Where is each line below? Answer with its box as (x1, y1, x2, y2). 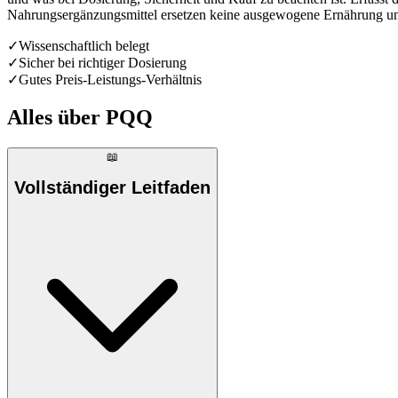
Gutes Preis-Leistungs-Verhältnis (19, 71, 202, 87)
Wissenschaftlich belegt (19, 37, 149, 53)
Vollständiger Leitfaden (14, 178, 211, 198)
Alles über (7, 105, 106, 129)
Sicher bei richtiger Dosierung (19, 54, 187, 70)
